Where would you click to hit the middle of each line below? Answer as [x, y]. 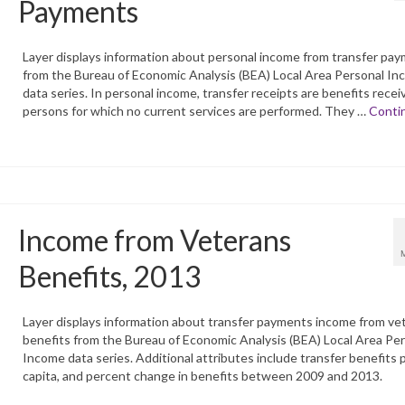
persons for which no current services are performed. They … [195, 111]
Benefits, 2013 [109, 277]
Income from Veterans [154, 240]
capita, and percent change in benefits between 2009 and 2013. [202, 376]
